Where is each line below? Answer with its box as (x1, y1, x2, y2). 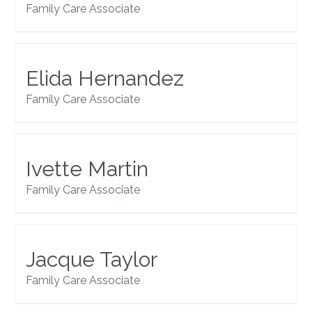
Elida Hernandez (26, 66, 185, 91)
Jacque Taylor (26, 247, 158, 272)
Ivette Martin (26, 157, 149, 182)
